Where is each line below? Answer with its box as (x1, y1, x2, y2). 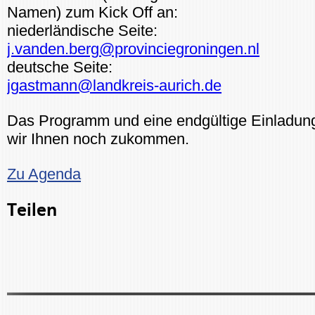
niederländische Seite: (7, 22, 157, 39)
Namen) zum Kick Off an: (7, 4, 178, 21)
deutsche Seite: (7, 58, 112, 76)
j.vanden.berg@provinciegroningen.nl (7, 40, 259, 58)
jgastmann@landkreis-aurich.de (7, 77, 221, 94)
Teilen (7, 202, 57, 220)
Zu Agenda (7, 165, 81, 183)
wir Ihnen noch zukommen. (7, 130, 189, 148)
